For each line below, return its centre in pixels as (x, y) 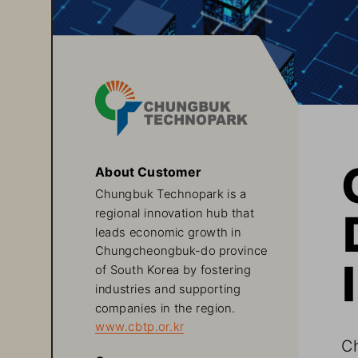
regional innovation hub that (176, 210)
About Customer (148, 169)
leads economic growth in (170, 229)
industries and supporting (169, 286)
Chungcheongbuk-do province (183, 248)
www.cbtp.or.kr (139, 324)
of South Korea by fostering (175, 267)
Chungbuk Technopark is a (172, 191)
